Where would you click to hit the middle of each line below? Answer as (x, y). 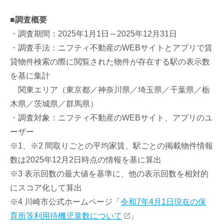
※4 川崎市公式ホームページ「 (65, 202)
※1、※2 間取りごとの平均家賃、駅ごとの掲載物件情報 (112, 146)
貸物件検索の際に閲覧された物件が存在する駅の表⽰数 (110, 62)
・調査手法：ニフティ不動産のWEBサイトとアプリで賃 (111, 48)
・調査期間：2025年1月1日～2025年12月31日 (94, 34)
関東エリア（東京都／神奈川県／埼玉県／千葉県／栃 (110, 90)
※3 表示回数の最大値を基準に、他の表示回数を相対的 (109, 174)
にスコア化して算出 (46, 188)
